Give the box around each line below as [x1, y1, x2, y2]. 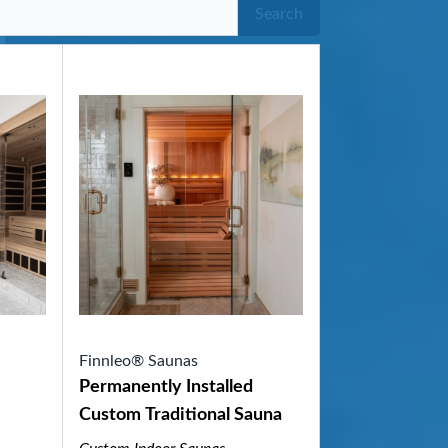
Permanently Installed [78, 378, 253, 396]
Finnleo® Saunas [78, 353, 198, 369]
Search [255, 6, 303, 22]
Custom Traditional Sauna [78, 406, 282, 424]
